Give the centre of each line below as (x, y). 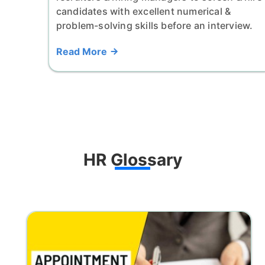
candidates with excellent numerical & (143, 11)
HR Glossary (132, 159)
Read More (83, 51)
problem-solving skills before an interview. (154, 25)
